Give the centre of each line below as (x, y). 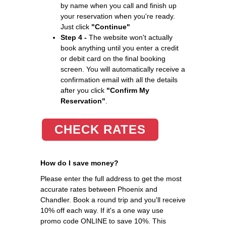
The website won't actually (130, 37)
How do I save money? (79, 163)
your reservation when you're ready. (118, 16)
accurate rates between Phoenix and (99, 189)
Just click (76, 26)
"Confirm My (128, 90)
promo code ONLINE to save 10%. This (103, 221)
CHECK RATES (100, 129)
